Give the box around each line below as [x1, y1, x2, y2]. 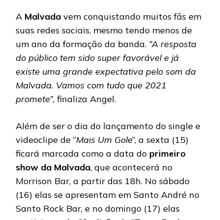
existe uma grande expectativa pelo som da [16, 65, 196, 77]
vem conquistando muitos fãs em [61, 10, 201, 22]
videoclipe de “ [16, 134, 76, 145]
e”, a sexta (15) [128, 134, 189, 145]
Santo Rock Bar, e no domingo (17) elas [16, 202, 180, 214]
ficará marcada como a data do [16, 147, 149, 159]
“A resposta [149, 38, 196, 50]
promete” [16, 93, 53, 105]
